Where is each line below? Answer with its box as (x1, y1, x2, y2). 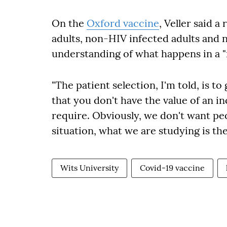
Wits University (60, 163, 119, 173)
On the (52, 17, 87, 29)
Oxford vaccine (87, 17, 159, 29)
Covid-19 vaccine (140, 163, 205, 173)
